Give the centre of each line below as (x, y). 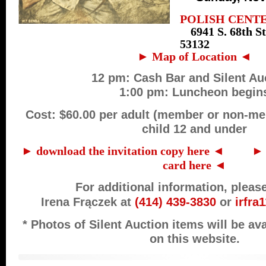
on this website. (194, 239)
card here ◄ (194, 165)
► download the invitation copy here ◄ (123, 151)
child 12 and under (194, 129)
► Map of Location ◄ (194, 57)
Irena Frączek (79, 202)
